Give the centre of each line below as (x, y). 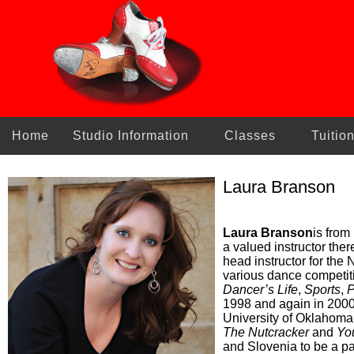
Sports (322, 290)
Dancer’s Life (260, 290)
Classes (250, 136)
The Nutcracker (266, 332)
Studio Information (131, 136)
